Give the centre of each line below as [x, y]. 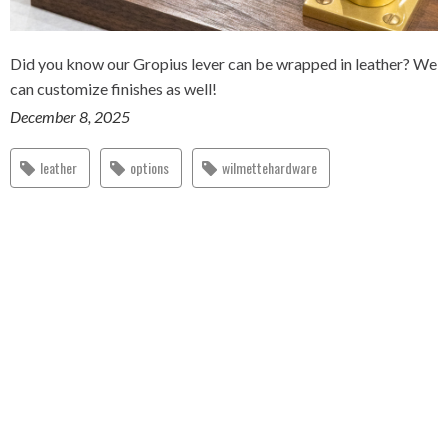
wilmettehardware [269, 167]
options [149, 167]
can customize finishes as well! [113, 88]
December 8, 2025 [70, 116]
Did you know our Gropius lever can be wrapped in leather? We [223, 63]
